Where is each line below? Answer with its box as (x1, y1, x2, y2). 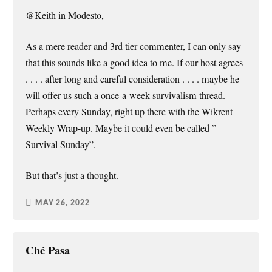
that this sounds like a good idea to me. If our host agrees (25, 55, 243, 69)
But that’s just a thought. (25, 169, 119, 183)
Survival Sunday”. (25, 137, 97, 151)
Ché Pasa (25, 242, 70, 259)
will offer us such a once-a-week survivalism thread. (25, 88, 226, 102)
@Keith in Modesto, (25, 8, 104, 22)
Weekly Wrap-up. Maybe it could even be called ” (25, 121, 217, 135)
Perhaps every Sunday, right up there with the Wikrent (25, 104, 233, 118)
